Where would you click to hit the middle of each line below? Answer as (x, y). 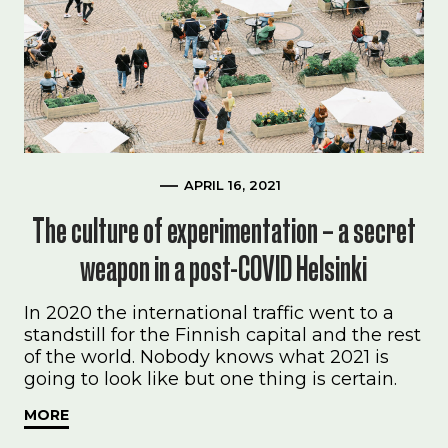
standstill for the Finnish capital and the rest (223, 335)
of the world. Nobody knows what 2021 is (207, 357)
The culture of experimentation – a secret (223, 230)
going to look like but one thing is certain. (211, 379)
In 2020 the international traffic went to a (209, 313)
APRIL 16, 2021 (232, 185)
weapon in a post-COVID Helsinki (224, 268)
